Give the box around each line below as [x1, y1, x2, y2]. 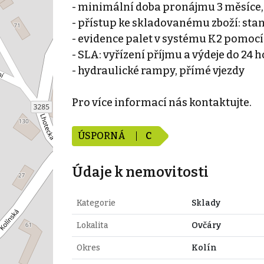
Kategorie [76, 197, 115, 208]
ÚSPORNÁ [77, 130, 127, 141]
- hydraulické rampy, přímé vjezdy [71, 64, 245, 77]
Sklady [191, 197, 220, 208]
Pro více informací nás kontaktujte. [71, 95, 252, 109]
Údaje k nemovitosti [71, 163, 209, 180]
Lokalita [76, 220, 108, 230]
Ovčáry [191, 220, 221, 230]
